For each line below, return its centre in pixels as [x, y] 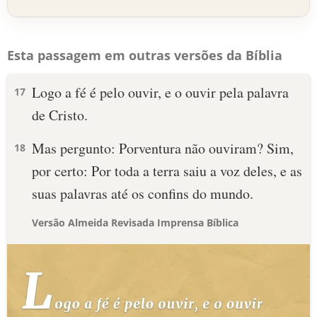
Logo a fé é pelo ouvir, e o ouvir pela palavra [160, 92]
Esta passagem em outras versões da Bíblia [145, 55]
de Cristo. [60, 115]
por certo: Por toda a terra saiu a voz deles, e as [167, 171]
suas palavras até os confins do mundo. [143, 194]
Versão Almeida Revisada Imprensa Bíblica [135, 223]
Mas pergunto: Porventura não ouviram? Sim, [163, 148]
